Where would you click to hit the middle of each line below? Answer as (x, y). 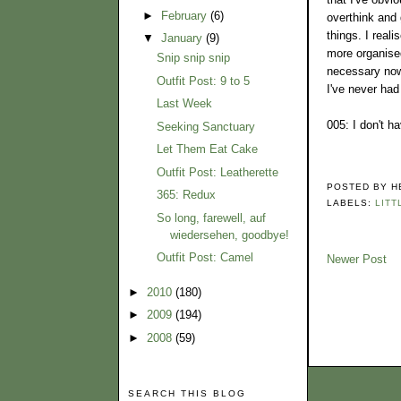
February (185, 15)
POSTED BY (359, 187)
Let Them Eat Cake (208, 149)
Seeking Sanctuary (206, 126)
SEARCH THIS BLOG (188, 394)
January (183, 38)
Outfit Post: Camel (205, 258)
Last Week (185, 104)
